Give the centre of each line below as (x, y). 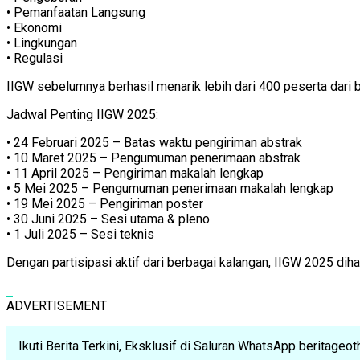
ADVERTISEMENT (57, 306)
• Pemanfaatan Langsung (76, 13)
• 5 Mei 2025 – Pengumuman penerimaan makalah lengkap (170, 189)
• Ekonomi (34, 28)
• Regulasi (35, 59)
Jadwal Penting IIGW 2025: (82, 115)
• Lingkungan (42, 43)
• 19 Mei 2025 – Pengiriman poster (105, 204)
